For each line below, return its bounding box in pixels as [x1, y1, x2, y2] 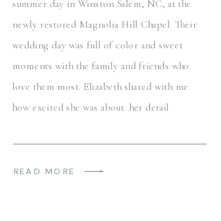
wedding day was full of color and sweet [12, 38, 183, 51]
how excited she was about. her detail [12, 101, 169, 113]
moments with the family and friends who [12, 59, 189, 72]
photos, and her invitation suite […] [12, 121, 160, 134]
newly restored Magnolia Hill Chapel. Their [12, 18, 197, 31]
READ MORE [13, 167, 75, 176]
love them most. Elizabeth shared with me [12, 80, 189, 93]
